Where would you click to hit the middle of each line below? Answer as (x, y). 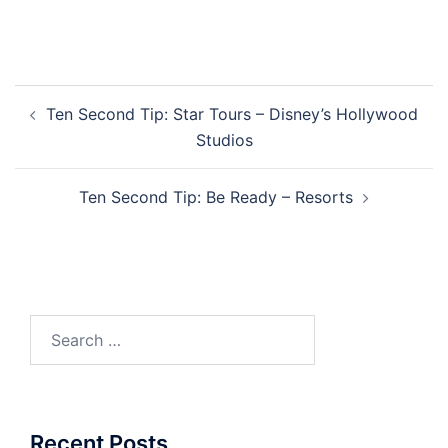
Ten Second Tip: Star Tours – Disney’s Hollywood (232, 114)
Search (55, 327)
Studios (224, 140)
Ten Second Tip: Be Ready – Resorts (216, 197)
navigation (75, 126)
